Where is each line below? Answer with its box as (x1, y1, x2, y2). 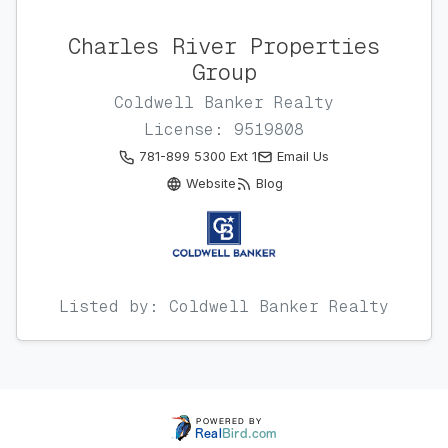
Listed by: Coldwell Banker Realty (59, 296, 389, 318)
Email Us (277, 149, 329, 165)
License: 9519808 (144, 119, 304, 141)
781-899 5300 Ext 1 (139, 149, 257, 165)
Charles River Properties (68, 31, 380, 62)
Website (185, 176, 236, 192)
